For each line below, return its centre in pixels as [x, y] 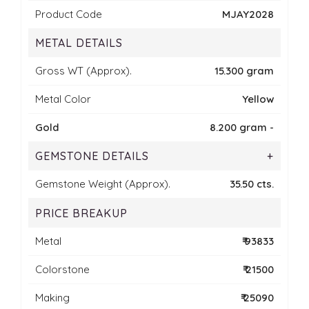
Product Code [69, 14]
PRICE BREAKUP [81, 213]
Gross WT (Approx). [83, 71]
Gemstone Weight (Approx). [103, 184]
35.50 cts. [252, 184]
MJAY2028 [248, 14]
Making [52, 298]
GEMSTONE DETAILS [92, 156]
